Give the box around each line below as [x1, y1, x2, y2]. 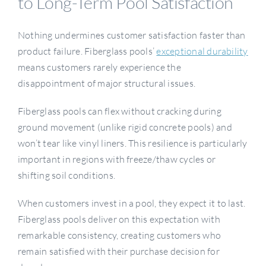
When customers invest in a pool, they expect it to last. [17, 197, 246, 210]
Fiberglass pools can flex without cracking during [17, 105, 221, 118]
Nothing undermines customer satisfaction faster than [17, 29, 246, 42]
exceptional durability [156, 45, 248, 58]
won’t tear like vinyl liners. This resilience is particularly [17, 137, 248, 150]
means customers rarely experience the [17, 61, 181, 74]
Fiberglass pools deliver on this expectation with [17, 213, 220, 226]
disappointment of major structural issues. [17, 77, 196, 90]
